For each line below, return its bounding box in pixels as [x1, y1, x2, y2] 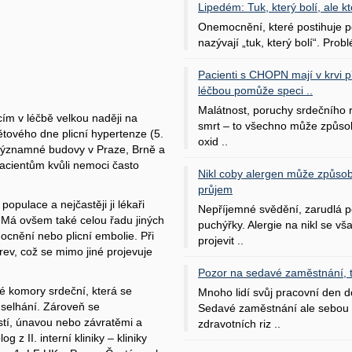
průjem [198, 182, 233, 196]
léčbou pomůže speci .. [198, 83, 313, 97]
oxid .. [198, 134, 228, 148]
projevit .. [198, 233, 244, 247]
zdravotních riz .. [198, 317, 280, 330]
